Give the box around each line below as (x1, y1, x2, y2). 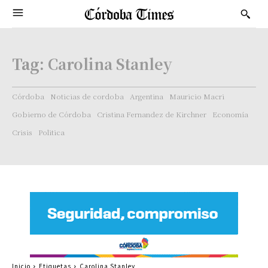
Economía (212, 109, 248, 119)
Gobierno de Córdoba (12, 109, 91, 119)
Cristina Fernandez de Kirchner (97, 109, 206, 119)
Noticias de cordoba (50, 91, 124, 101)
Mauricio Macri (169, 91, 224, 101)
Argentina (130, 91, 163, 101)
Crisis (12, 127, 32, 137)
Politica (38, 127, 65, 137)
